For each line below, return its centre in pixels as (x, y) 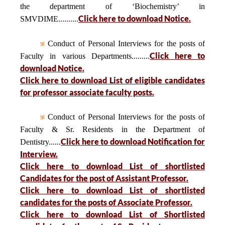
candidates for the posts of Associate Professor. (106, 202)
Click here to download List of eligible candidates (113, 80)
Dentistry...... (40, 142)
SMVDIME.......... (49, 19)
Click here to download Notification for (133, 141)
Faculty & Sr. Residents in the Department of (113, 129)
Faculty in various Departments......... (85, 56)
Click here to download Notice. (135, 18)
